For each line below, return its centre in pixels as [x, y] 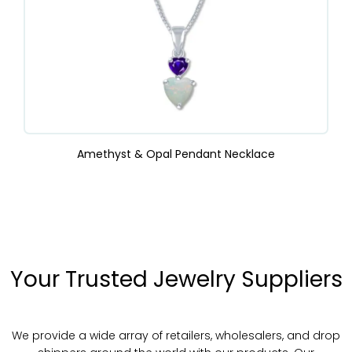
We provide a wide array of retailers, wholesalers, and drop [176, 336]
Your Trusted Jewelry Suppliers [176, 279]
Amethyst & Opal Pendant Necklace [176, 154]
